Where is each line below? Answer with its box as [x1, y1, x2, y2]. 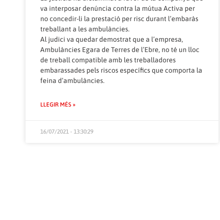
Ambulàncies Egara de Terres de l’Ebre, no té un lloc [40, 45, 199, 54]
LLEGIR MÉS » [40, 101, 76, 108]
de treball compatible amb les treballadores [40, 55, 176, 64]
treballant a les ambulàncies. [40, 25, 130, 33]
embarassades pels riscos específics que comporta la [40, 66, 202, 74]
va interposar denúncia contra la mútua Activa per [40, 4, 195, 12]
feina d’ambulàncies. [40, 76, 105, 84]
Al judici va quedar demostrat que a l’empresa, [40, 35, 183, 43]
